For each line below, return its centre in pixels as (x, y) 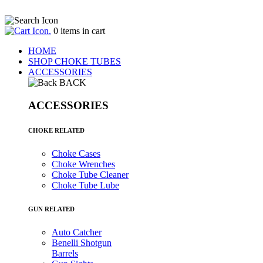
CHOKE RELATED (56, 130)
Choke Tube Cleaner (90, 174)
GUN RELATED (51, 209)
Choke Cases (76, 153)
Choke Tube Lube (85, 185)
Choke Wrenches (83, 164)
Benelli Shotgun (82, 242)
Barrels (65, 253)
